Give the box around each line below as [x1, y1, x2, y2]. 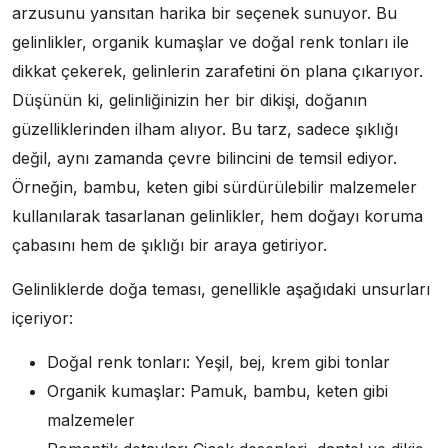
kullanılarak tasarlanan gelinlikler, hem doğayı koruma [12, 205, 423, 226]
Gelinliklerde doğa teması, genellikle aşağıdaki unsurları [12, 278, 430, 299]
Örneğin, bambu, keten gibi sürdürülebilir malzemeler [12, 176, 417, 197]
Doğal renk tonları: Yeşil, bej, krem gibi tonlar [47, 351, 390, 372]
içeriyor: [12, 307, 73, 328]
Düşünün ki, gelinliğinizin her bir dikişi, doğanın [12, 89, 367, 110]
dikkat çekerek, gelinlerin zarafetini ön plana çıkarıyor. [12, 60, 423, 81]
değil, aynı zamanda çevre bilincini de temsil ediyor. [12, 147, 397, 168]
